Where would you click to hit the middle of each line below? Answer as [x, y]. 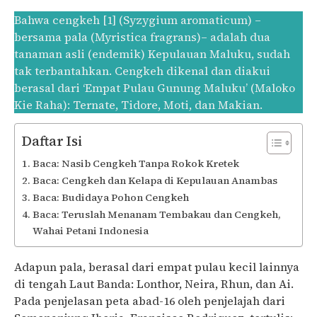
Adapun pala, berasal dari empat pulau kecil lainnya [157, 267]
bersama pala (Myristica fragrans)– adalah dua [142, 37]
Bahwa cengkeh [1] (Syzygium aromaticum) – [138, 20]
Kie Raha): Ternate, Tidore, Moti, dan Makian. [138, 105]
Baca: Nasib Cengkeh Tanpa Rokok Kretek [136, 164]
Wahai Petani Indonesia [90, 231]
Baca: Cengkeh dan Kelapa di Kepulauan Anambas [155, 181]
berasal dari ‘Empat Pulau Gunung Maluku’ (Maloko [155, 88]
